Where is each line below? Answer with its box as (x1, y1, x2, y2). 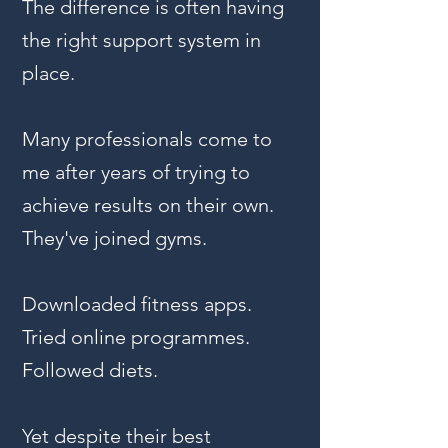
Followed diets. (22, 358, 158, 382)
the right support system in (22, 28, 261, 52)
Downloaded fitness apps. (22, 292, 252, 316)
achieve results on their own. (22, 193, 274, 217)
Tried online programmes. (22, 325, 250, 349)
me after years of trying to (22, 160, 250, 184)
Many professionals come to (22, 127, 272, 151)
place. (22, 61, 75, 85)
